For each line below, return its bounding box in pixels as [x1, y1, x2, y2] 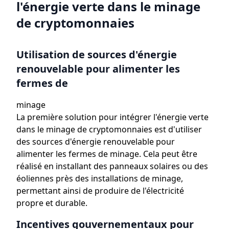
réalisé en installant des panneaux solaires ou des [16, 161, 208, 172]
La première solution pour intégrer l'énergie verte [16, 111, 209, 123]
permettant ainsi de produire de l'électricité [16, 185, 184, 196]
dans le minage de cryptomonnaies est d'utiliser [16, 124, 202, 135]
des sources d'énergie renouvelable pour [16, 136, 175, 147]
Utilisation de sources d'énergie [16, 48, 177, 61]
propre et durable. [16, 197, 87, 209]
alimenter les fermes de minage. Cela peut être [16, 148, 197, 159]
